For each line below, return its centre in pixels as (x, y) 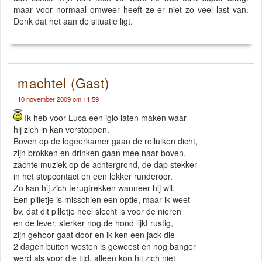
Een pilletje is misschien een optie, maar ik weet (102, 200)
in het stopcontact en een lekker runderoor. (93, 176)
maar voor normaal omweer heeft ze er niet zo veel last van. (131, 10)
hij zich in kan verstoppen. (61, 130)
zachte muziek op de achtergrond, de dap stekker (105, 165)
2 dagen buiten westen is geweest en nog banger (105, 247)
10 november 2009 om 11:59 (58, 99)
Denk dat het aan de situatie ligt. (73, 21)
